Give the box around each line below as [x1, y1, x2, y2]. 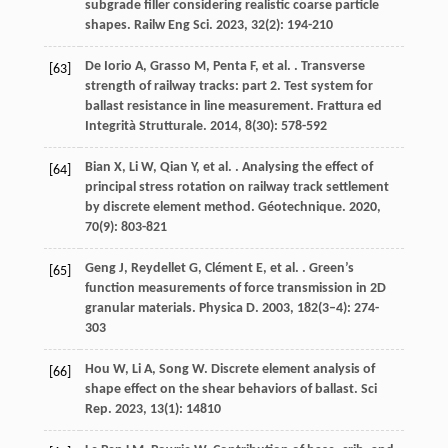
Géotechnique [257, 200, 342, 216]
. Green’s [298, 261, 354, 277]
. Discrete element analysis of [203, 362, 375, 378]
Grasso [149, 59, 191, 75]
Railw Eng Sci [133, 18, 209, 34]
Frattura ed [316, 99, 382, 115]
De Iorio [84, 59, 132, 75]
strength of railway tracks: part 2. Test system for [84, 79, 373, 95]
